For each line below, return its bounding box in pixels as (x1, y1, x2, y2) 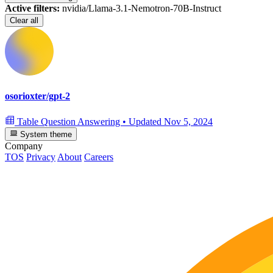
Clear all (10, 16, 38, 26)
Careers (84, 152, 113, 163)
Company (5, 141, 43, 152)
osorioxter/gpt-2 (5, 91, 70, 102)
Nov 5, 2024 (164, 116, 213, 127)
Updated (129, 116, 164, 127)
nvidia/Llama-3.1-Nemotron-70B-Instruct (60, 3, 221, 14)
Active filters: (5, 3, 60, 14)
